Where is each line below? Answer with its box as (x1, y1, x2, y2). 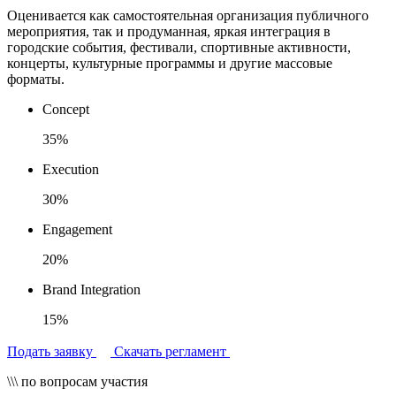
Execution (42, 161, 99, 177)
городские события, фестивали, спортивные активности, (7, 39, 351, 55)
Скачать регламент (114, 343, 230, 359)
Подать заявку (7, 343, 96, 359)
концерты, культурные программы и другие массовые (7, 55, 332, 71)
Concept (42, 101, 89, 117)
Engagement (42, 221, 112, 237)
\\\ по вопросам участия (7, 373, 148, 389)
